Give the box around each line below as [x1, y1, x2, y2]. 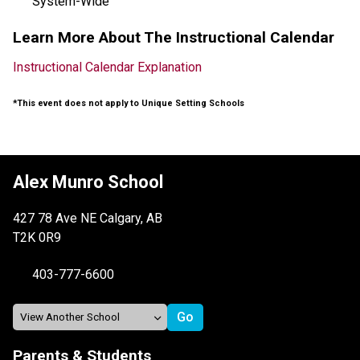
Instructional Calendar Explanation [13, 59, 202, 75]
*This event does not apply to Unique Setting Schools [13, 97, 244, 108]
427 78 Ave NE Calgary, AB [13, 210, 162, 226]
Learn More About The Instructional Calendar [13, 27, 334, 47]
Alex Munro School [13, 171, 163, 192]
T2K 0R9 [13, 229, 61, 245]
